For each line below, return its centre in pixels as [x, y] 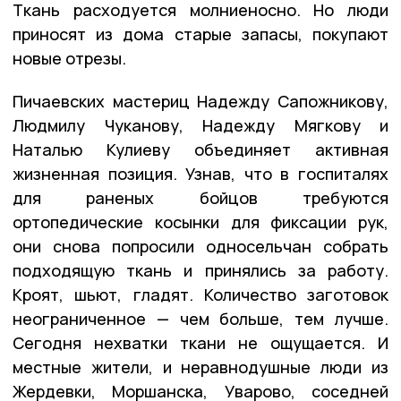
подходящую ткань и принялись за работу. [200, 270]
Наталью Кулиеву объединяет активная [200, 149]
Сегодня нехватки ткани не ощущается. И [200, 342]
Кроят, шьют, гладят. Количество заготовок [200, 294]
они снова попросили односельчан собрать [200, 246]
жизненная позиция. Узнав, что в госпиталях [200, 173]
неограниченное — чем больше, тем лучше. [200, 318]
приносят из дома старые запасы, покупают [200, 34]
